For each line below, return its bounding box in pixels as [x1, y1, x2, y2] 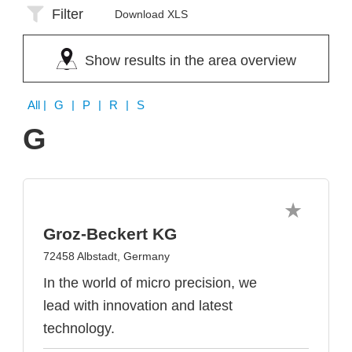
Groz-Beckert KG [43, 225, 177, 243]
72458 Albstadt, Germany [43, 250, 170, 262]
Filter [52, 6, 83, 22]
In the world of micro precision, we [43, 275, 257, 291]
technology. [43, 321, 115, 336]
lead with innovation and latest [43, 298, 233, 313]
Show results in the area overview [84, 53, 296, 68]
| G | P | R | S [43, 98, 147, 112]
